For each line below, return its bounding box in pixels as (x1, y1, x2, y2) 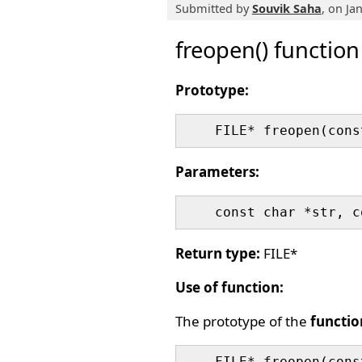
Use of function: (175, 278, 284, 297)
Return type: (175, 244, 260, 263)
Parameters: (175, 162, 259, 181)
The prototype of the (175, 312, 310, 330)
